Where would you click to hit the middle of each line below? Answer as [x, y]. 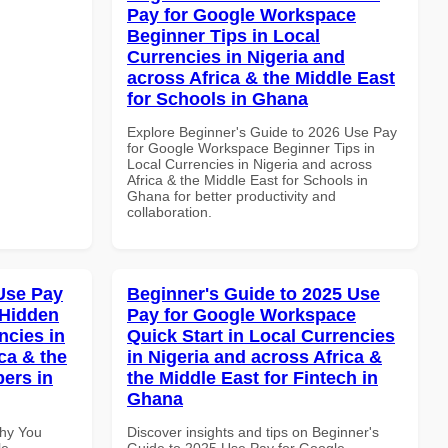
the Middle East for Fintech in [252, 377]
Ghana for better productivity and [231, 195]
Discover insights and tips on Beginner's [253, 431]
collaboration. [169, 211]
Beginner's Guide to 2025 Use [253, 293]
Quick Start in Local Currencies [261, 335]
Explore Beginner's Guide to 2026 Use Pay [262, 131]
